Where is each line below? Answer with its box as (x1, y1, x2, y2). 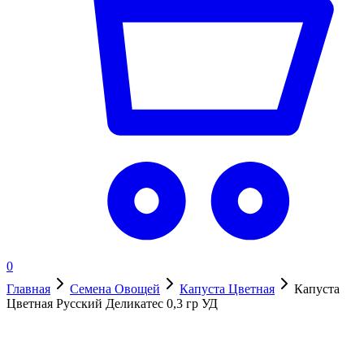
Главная (6, 282, 50, 296)
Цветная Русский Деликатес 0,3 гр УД (6, 297, 218, 310)
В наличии (6, 344, 67, 357)
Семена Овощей (70, 282, 160, 296)
